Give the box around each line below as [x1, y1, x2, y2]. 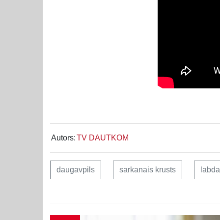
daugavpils [56, 165, 95, 174]
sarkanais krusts [119, 165, 176, 174]
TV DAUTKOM [77, 134, 129, 142]
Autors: [51, 134, 76, 142]
